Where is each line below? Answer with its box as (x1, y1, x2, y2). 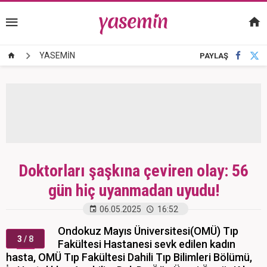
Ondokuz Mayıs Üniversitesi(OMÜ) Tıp (58, 225, 238, 237)
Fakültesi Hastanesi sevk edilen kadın (58, 238, 235, 250)
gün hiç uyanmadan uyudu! (48, 181, 219, 200)
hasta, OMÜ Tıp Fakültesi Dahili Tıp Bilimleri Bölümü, (6, 251, 252, 263)
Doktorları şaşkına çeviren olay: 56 (18, 161, 249, 181)
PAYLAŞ (200, 51, 228, 60)
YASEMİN (39, 51, 75, 60)
